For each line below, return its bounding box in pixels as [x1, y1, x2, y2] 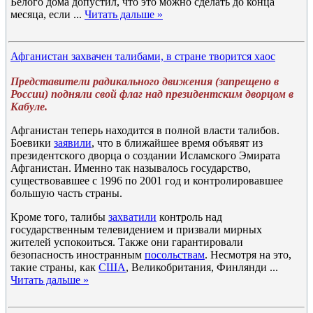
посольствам [145, 249, 205, 261]
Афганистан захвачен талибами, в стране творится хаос [10, 50, 275, 62]
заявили [54, 137, 92, 149]
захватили [108, 211, 156, 223]
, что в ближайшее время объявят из [92, 137, 263, 149]
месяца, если [10, 8, 73, 20]
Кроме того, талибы [10, 211, 108, 223]
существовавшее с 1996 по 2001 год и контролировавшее [10, 175, 283, 187]
